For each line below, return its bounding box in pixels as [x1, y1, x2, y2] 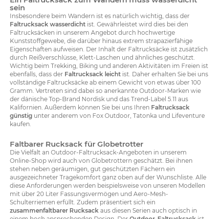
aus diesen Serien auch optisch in [99, 206, 197, 214]
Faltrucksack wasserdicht [10, 20, 86, 28]
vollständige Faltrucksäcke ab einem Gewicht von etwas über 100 [10, 78, 201, 86]
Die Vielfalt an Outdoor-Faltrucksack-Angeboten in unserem [10, 148, 187, 156]
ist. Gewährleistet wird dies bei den [86, 20, 188, 28]
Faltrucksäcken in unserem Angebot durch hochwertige [10, 28, 175, 36]
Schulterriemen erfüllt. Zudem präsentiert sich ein [10, 198, 155, 206]
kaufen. [10, 120, 31, 128]
